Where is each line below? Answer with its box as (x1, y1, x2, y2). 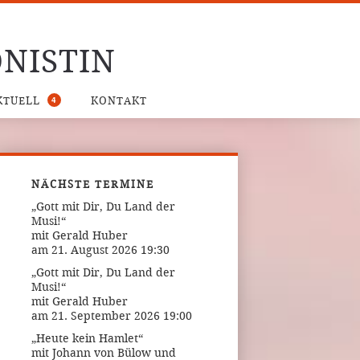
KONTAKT (90, 95, 147, 107)
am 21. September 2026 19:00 (31, 309, 192, 323)
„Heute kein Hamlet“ (31, 331, 143, 346)
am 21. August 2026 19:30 (31, 243, 170, 257)
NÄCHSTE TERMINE (31, 178, 154, 190)
